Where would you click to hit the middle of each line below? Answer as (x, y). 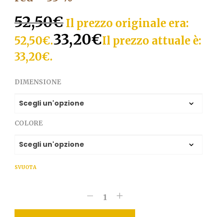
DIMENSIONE (38, 82)
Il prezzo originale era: (127, 23)
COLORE (29, 123)
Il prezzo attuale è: (152, 40)
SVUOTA (25, 167)
